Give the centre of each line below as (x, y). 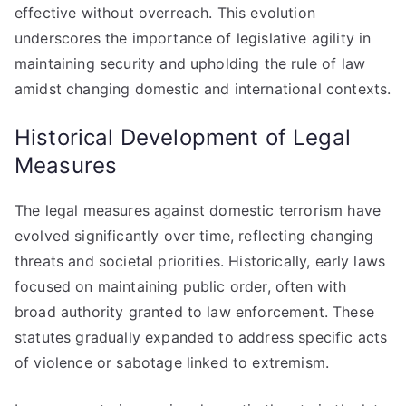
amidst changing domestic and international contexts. (203, 89)
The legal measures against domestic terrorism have (198, 210)
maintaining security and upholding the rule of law (190, 63)
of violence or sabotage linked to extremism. (172, 362)
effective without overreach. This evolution (165, 13)
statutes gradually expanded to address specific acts (201, 337)
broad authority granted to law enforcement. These (194, 312)
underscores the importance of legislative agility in (193, 38)
